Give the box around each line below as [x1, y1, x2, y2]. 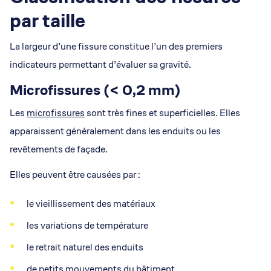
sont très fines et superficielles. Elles [85, 106, 240, 119]
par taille [10, 8, 85, 33]
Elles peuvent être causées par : [10, 168, 140, 181]
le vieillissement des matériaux [27, 197, 155, 210]
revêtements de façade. [10, 143, 108, 155]
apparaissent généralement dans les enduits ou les [10, 125, 221, 137]
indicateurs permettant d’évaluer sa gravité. [10, 58, 191, 71]
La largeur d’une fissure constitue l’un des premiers [10, 40, 223, 53]
